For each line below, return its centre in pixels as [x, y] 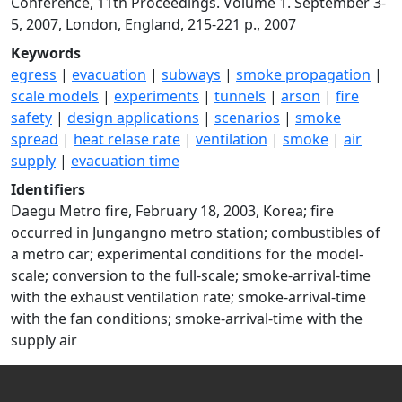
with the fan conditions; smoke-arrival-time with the [187, 319]
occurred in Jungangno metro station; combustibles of [196, 232]
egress [34, 74]
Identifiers [48, 189]
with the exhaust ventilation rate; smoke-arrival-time [188, 297]
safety [31, 118]
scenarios [247, 118]
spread [35, 139]
